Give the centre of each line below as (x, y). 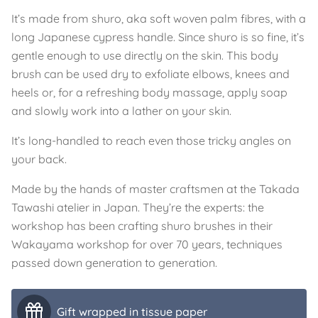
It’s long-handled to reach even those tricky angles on (151, 141)
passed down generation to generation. (114, 263)
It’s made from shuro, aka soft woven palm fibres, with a (159, 18)
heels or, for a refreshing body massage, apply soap (149, 92)
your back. (39, 159)
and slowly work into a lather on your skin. (121, 111)
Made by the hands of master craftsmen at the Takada (155, 189)
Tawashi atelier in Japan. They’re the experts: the (138, 207)
